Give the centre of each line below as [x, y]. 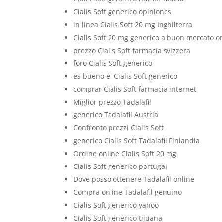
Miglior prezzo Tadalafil [112, 102]
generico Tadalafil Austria [116, 115]
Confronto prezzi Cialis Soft [119, 128]
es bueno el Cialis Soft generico [126, 76]
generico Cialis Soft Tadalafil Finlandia [137, 140]
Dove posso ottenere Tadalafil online [134, 179]
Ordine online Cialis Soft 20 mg [125, 153]
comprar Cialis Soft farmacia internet [135, 89]
